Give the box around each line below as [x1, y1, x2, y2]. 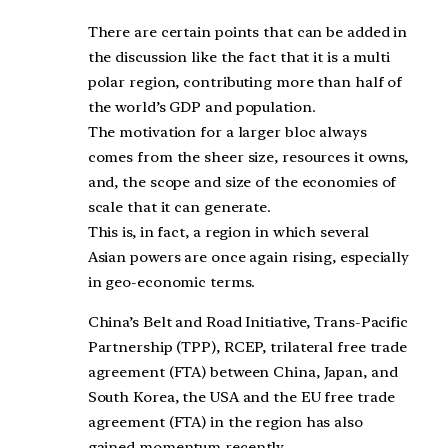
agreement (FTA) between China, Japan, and [87, 362, 398, 381]
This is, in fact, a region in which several [87, 223, 370, 242]
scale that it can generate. [87, 198, 271, 217]
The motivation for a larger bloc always [87, 123, 367, 142]
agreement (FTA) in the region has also [87, 412, 363, 431]
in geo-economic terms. [87, 273, 255, 292]
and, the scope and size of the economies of [87, 173, 397, 192]
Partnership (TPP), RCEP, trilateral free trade [87, 337, 408, 356]
